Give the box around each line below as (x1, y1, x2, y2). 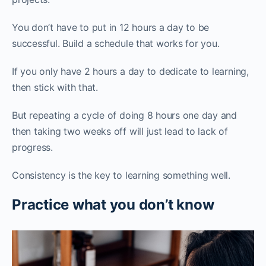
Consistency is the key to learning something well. (12, 169, 230, 182)
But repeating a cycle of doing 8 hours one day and (12, 109, 237, 122)
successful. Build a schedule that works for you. (12, 37, 220, 50)
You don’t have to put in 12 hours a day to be (12, 21, 210, 34)
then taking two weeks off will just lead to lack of (12, 125, 228, 138)
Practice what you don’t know (12, 196, 214, 214)
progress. (12, 141, 53, 154)
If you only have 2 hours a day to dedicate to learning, (12, 65, 249, 78)
